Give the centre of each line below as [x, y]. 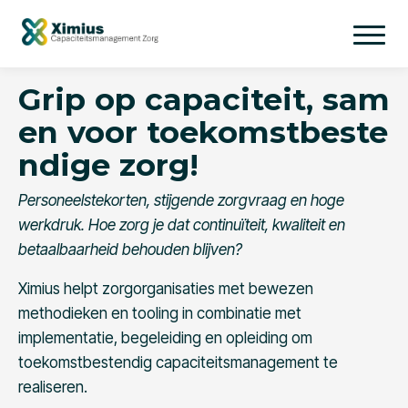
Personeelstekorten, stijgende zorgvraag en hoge [181, 200]
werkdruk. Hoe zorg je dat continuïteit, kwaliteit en [182, 225]
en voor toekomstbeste [203, 132]
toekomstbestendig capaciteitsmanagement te [178, 362]
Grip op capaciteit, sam [204, 99]
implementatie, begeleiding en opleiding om [165, 338]
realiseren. [53, 387]
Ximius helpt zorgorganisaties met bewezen [166, 289]
